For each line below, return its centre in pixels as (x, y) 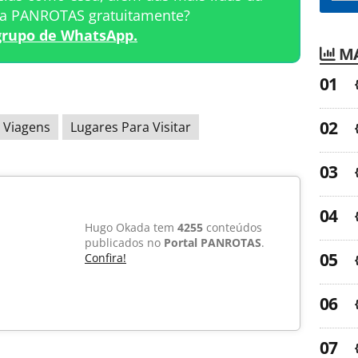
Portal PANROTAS (213, 243)
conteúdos (233, 228)
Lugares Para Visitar (131, 127)
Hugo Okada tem (131, 228)
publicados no (124, 243)
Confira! (105, 258)
